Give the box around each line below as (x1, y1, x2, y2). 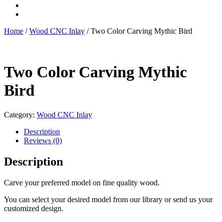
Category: (4, 110, 37, 119)
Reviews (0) (24, 136, 62, 145)
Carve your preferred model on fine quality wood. (4, 178, 160, 187)
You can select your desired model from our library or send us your (4, 195, 213, 204)
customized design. (4, 204, 63, 213)
